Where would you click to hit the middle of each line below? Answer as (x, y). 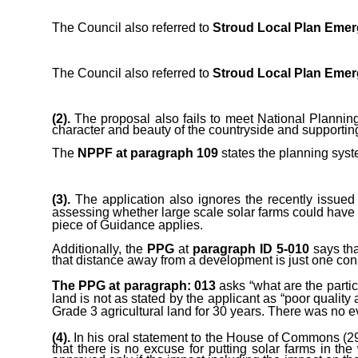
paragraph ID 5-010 (251, 249)
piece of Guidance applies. (127, 225)
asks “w (241, 286)
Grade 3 (74, 312)
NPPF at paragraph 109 (147, 153)
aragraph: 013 (175, 286)
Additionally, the (99, 249)
